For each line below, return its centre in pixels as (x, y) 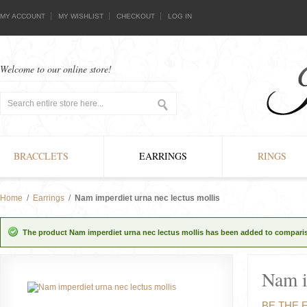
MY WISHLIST (81, 16)
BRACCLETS (41, 156)
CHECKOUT (136, 16)
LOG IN (180, 16)
